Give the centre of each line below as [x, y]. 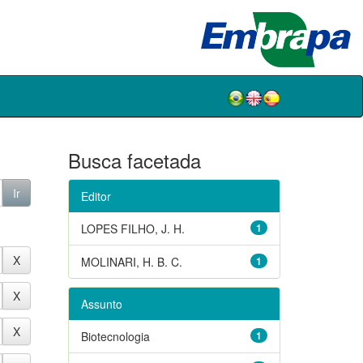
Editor [96, 196]
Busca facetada [134, 160]
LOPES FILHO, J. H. [132, 228]
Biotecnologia [115, 336]
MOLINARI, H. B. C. [131, 261]
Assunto [101, 303]
